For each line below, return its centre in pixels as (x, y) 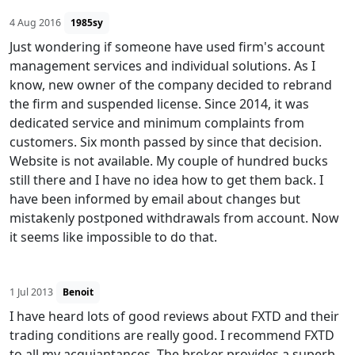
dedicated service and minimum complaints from (157, 123)
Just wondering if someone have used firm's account (167, 47)
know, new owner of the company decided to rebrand (171, 85)
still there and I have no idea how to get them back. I (166, 180)
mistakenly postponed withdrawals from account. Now (174, 218)
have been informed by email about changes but (155, 199)
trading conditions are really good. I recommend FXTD (172, 335)
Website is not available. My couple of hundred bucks (169, 161)
